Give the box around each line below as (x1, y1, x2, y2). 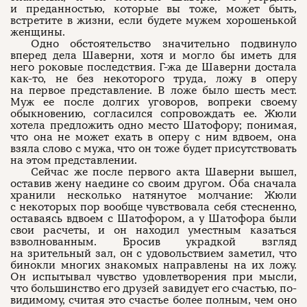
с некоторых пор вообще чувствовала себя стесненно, (10, 200, 297, 214)
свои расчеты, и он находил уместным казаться (10, 223, 297, 237)
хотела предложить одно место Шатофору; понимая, (10, 119, 297, 132)
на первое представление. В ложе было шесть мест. (10, 84, 297, 97)
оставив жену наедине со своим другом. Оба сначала (10, 177, 297, 191)
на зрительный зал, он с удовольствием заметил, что (10, 247, 297, 260)
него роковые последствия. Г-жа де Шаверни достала (10, 60, 297, 74)
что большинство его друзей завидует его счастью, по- (10, 282, 297, 295)
